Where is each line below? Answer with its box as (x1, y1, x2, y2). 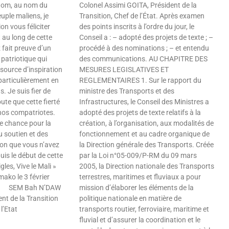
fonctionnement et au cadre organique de (79, 130, 210, 139)
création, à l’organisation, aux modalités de (79, 119, 214, 128)
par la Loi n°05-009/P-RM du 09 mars (79, 151, 197, 160)
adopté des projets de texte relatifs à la (79, 108, 201, 117)
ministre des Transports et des (79, 87, 175, 96)
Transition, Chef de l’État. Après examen (79, 12, 205, 20)
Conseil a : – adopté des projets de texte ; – (79, 33, 214, 42)
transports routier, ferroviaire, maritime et (79, 205, 210, 214)
